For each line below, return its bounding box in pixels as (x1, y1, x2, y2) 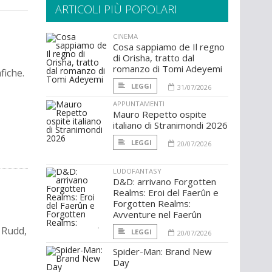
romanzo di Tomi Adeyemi (113, 63, 222, 75)
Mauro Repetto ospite (113, 108, 206, 121)
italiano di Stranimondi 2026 (113, 119, 228, 132)
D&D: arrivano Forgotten (113, 175, 216, 188)
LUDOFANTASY (113, 166, 161, 176)
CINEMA (113, 32, 138, 41)
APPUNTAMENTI (113, 99, 165, 109)
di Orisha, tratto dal (113, 52, 194, 64)
